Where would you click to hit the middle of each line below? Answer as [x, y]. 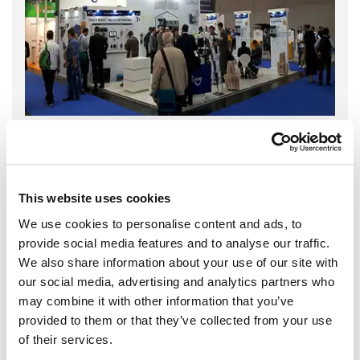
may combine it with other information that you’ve [156, 301]
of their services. [65, 339]
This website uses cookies [95, 198]
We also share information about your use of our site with [178, 262]
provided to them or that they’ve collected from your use [175, 320]
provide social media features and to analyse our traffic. [174, 243]
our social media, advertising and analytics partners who [176, 281]
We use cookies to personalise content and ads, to [160, 223]
